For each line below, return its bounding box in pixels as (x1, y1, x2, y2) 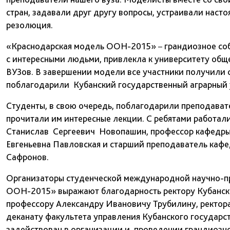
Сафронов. (6, 151, 49, 163)
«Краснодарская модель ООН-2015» (6, 41, 156, 52)
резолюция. (6, 20, 53, 31)
